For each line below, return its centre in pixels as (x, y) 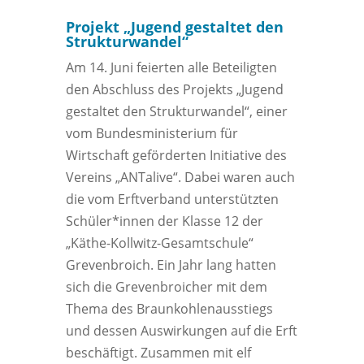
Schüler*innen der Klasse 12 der (164, 221)
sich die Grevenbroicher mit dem (166, 287)
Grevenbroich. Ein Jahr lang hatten (171, 265)
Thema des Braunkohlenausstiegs (169, 309)
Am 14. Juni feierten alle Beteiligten (171, 68)
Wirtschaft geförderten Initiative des (176, 156)
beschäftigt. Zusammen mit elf (158, 353)
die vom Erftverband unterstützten (172, 199)
